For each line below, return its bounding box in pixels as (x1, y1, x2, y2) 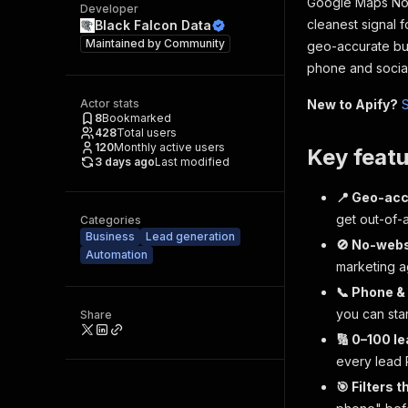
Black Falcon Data (95, 17, 211, 33)
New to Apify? (307, 97, 398, 112)
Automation (86, 248, 148, 261)
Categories (80, 213, 141, 227)
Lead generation (146, 229, 235, 243)
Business (86, 229, 135, 243)
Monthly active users (114, 140, 225, 154)
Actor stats (80, 97, 139, 110)
